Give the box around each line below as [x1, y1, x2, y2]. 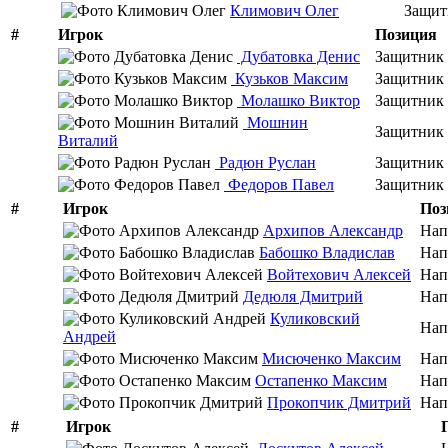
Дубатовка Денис [237, 47, 360, 65]
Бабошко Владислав [259, 243, 395, 261]
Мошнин [243, 113, 308, 131]
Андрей [63, 327, 116, 345]
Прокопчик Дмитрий [267, 393, 411, 411]
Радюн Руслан [215, 153, 316, 171]
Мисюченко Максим [262, 349, 401, 367]
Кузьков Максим [231, 69, 348, 87]
